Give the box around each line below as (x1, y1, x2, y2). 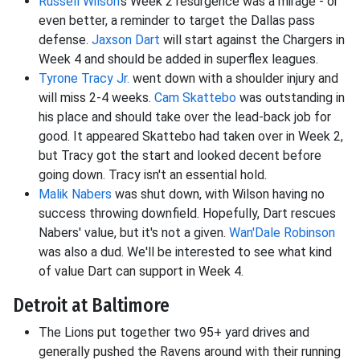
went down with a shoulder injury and (129, 71, 338, 87)
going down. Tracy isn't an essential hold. (39, 167, 267, 183)
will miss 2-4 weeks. (39, 90, 154, 106)
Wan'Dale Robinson (229, 225, 335, 241)
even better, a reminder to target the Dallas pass (39, 13, 315, 29)
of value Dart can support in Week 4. (39, 264, 243, 280)
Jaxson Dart (92, 32, 160, 48)
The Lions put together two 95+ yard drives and (39, 325, 309, 341)
